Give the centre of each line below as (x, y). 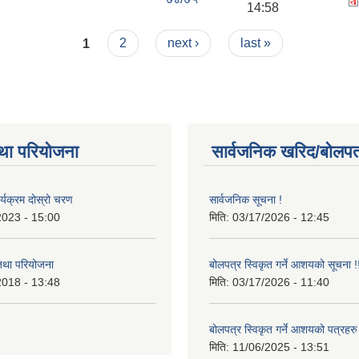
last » (255, 43)
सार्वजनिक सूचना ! (246, 200)
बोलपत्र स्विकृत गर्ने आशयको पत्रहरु (283, 330)
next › (184, 43)
